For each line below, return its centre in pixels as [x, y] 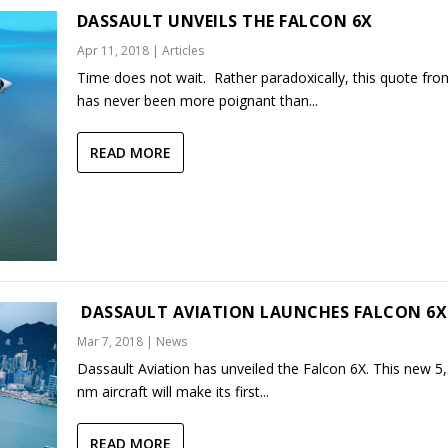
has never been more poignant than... [197, 100]
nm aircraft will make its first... [172, 392]
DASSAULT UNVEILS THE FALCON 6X [224, 20]
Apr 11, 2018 [112, 50]
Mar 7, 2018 [109, 342]
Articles [182, 50]
